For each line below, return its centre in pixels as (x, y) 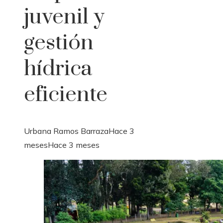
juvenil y (64, 17)
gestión (59, 43)
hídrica (58, 69)
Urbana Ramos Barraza (66, 131)
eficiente (66, 95)
